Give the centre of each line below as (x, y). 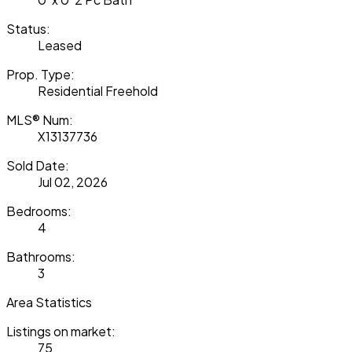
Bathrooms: (41, 256)
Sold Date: (38, 165)
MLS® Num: (40, 119)
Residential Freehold (98, 90)
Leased (60, 45)
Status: (28, 28)
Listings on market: (61, 331)
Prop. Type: (40, 74)
